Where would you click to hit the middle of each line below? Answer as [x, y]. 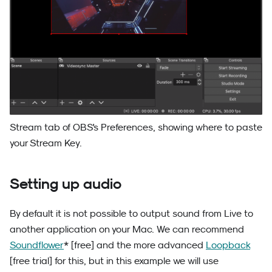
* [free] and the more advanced [135, 245]
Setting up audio [66, 184]
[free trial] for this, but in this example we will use [114, 261]
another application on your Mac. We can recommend [127, 229]
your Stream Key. [46, 143]
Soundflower [37, 245]
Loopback [228, 245]
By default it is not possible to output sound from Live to [131, 213]
